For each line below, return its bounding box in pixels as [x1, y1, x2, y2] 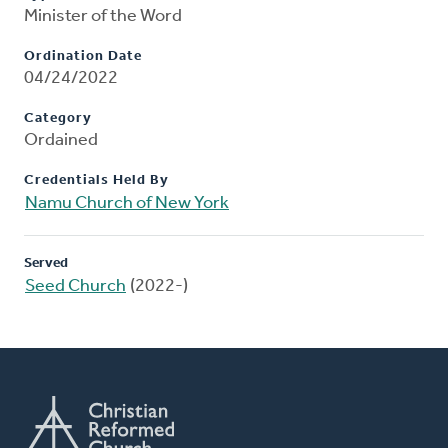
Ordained [24, 131, 98, 151]
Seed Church [25, 277, 126, 297]
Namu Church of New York [25, 194, 229, 214]
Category [24, 111, 92, 127]
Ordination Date [24, 49, 142, 65]
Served [24, 256, 68, 272]
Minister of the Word [24, 7, 182, 27]
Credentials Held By [24, 173, 169, 189]
